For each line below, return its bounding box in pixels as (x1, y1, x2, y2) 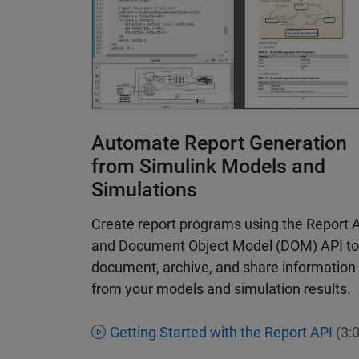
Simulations (91, 178, 197, 202)
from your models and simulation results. (91, 280, 351, 298)
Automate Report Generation (91, 131, 347, 155)
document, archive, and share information (91, 259, 356, 276)
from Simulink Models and (91, 155, 325, 179)
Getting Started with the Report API (109, 324, 333, 341)
